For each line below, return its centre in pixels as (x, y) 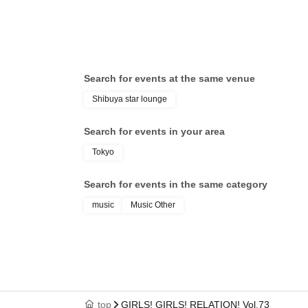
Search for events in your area (154, 132)
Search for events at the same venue (169, 79)
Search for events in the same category (176, 185)
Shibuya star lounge (130, 99)
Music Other (153, 205)
